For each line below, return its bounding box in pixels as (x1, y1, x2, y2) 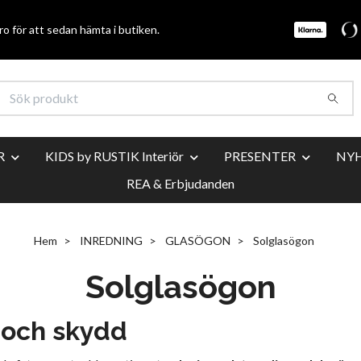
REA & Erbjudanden (127, 175, 234, 191)
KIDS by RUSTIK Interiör (45, 147, 184, 164)
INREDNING (80, 233, 143, 247)
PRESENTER (224, 147, 296, 164)
